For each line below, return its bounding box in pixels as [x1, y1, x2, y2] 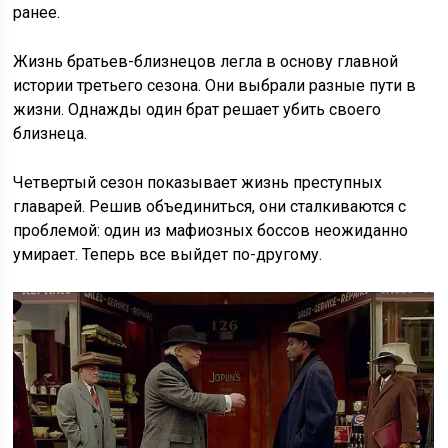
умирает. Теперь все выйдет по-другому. [13, 245, 323, 265]
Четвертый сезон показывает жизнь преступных [13, 173, 383, 193]
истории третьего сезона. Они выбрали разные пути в [13, 76, 417, 96]
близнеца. [13, 124, 88, 144]
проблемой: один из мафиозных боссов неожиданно [13, 221, 409, 241]
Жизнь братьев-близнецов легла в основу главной [13, 52, 399, 72]
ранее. [13, 3, 61, 23]
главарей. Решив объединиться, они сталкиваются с [13, 197, 407, 217]
